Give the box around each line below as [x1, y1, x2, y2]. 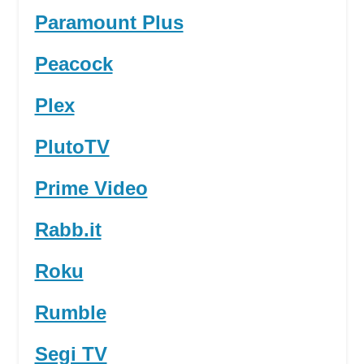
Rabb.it [34, 219, 102, 241]
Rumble [34, 301, 106, 324]
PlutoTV [34, 136, 110, 158]
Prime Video [34, 177, 148, 200]
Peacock [34, 53, 113, 76]
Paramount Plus [34, 11, 184, 34]
